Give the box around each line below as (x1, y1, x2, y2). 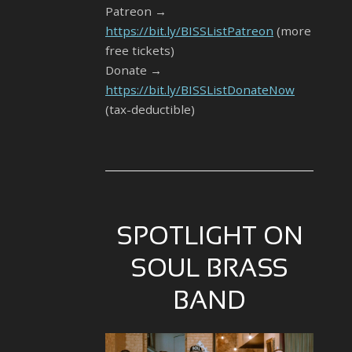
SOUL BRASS (130, 258, 288, 283)
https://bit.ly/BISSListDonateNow (105, 82, 295, 98)
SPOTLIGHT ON (115, 226, 303, 251)
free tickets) (105, 42, 174, 59)
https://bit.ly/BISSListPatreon (105, 23, 273, 39)
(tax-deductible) (105, 101, 195, 118)
